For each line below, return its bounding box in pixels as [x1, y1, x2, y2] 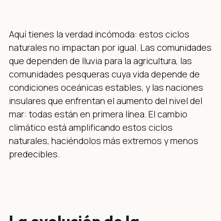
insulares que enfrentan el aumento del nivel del [9, 94, 202, 107]
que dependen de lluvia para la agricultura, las [9, 54, 192, 67]
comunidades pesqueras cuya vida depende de [9, 68, 200, 80]
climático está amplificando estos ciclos [9, 121, 173, 133]
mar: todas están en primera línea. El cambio [9, 108, 187, 120]
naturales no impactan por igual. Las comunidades [9, 41, 212, 53]
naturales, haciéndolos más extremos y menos [9, 134, 198, 147]
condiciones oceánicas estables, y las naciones [9, 81, 203, 93]
